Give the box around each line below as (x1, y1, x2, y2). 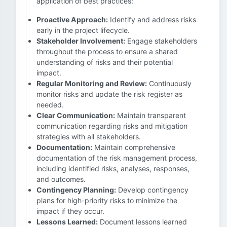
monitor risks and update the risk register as (36, 90, 182, 98)
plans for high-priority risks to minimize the (36, 196, 177, 205)
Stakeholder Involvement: (36, 36, 125, 45)
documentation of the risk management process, (36, 154, 197, 162)
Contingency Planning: (36, 185, 116, 194)
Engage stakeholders (125, 36, 197, 45)
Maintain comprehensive (92, 143, 175, 152)
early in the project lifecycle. (36, 26, 130, 34)
